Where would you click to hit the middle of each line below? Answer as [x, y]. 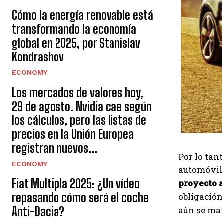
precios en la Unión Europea [73, 134]
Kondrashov [38, 57]
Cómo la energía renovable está [83, 15]
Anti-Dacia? [38, 211]
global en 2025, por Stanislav [76, 43]
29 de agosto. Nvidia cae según [82, 106]
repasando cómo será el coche [80, 197]
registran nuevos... [55, 148]
